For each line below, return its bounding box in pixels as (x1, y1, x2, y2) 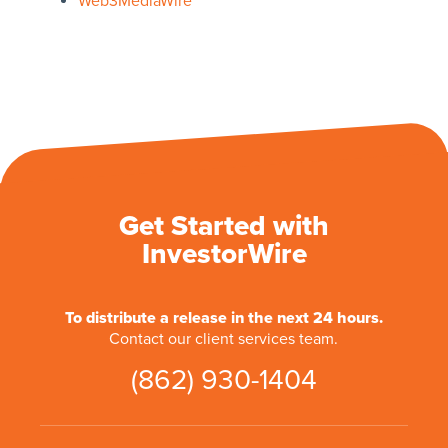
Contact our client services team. (109, 329, 339, 350)
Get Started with (119, 209, 329, 244)
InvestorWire (141, 237, 307, 272)
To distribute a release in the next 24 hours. (64, 308, 383, 329)
